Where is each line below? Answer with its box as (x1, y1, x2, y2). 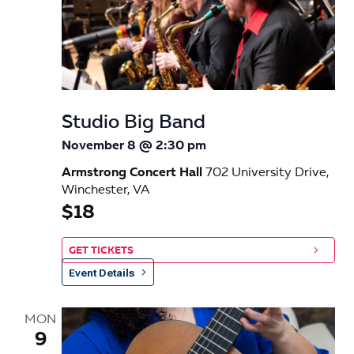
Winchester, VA (62, 184, 149, 198)
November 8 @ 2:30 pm (62, 140, 206, 153)
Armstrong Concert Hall (62, 167, 205, 180)
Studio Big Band (62, 114, 205, 134)
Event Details (69, 267, 134, 280)
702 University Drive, (205, 167, 330, 180)
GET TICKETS (69, 246, 134, 257)
